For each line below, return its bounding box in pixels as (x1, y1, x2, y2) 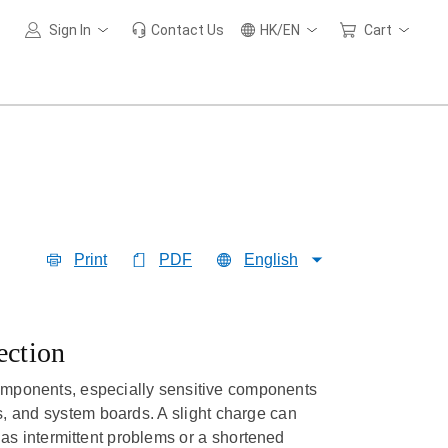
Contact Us (151, 22, 224, 38)
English (243, 251, 298, 268)
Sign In (49, 22, 91, 38)
